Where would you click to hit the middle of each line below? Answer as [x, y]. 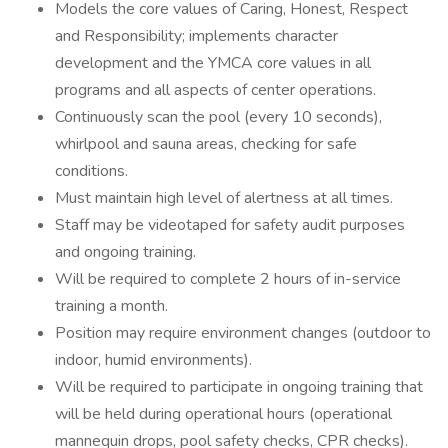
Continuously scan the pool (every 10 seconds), [218, 117]
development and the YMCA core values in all [213, 63]
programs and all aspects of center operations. [215, 90]
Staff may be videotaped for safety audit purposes [230, 225]
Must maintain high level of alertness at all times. [224, 198]
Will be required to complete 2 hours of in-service [228, 279]
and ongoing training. [125, 252]
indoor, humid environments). [153, 360]
